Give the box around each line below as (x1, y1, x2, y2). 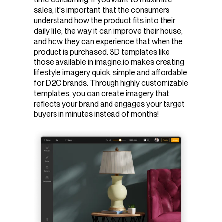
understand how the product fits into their (34, 15, 175, 25)
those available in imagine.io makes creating (34, 57, 184, 67)
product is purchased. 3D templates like (34, 47, 170, 56)
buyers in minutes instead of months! (34, 109, 159, 119)
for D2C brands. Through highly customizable (34, 78, 188, 88)
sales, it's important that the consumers (34, 5, 169, 15)
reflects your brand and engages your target (34, 99, 185, 109)
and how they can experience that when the (34, 36, 183, 46)
